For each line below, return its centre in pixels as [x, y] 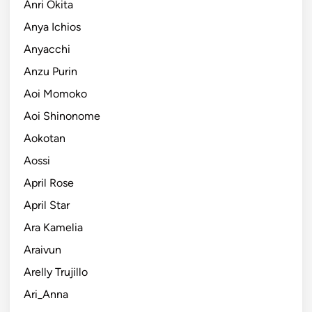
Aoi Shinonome [62, 116]
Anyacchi [47, 49]
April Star [47, 205]
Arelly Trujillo [56, 272]
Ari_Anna [46, 294]
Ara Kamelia [53, 227]
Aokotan [45, 138]
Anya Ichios [52, 26]
